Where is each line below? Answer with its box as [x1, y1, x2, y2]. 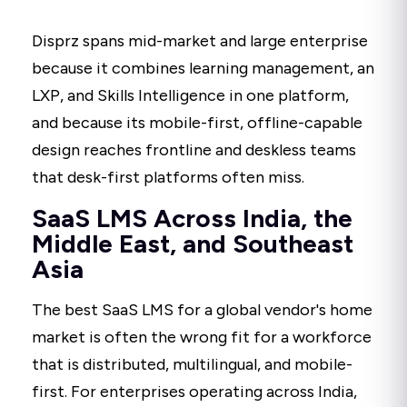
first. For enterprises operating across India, [32, 381, 357, 402]
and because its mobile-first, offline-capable [32, 112, 362, 133]
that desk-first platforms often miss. [32, 166, 304, 187]
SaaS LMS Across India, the [32, 202, 352, 233]
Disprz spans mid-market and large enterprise [32, 30, 368, 51]
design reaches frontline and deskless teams [32, 139, 356, 160]
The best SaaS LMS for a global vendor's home [32, 299, 372, 320]
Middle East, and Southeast [32, 227, 353, 259]
